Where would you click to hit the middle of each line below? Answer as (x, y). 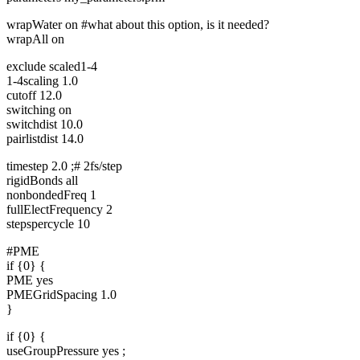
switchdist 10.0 (45, 124)
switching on (39, 109)
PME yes (30, 280)
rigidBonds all (42, 180)
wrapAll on (35, 39)
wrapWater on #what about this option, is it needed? (138, 24)
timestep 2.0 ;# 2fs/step (64, 166)
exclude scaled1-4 (52, 66)
